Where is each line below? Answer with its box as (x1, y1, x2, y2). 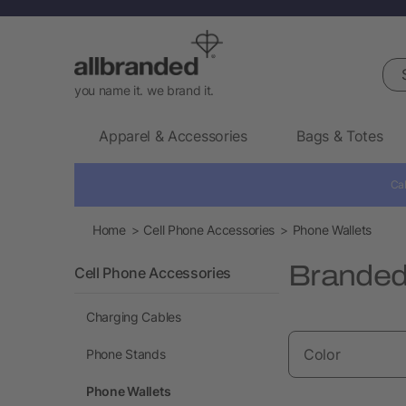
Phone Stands (86, 345, 166, 362)
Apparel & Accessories (99, 126, 247, 145)
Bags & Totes (296, 126, 383, 145)
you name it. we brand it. (74, 82, 214, 98)
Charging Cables (86, 308, 181, 324)
